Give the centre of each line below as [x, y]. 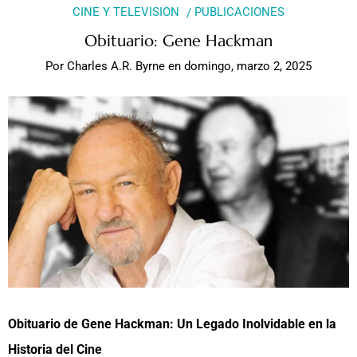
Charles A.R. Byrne [116, 66]
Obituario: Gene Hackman [178, 41]
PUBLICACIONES [240, 12]
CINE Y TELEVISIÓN [126, 12]
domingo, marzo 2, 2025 [248, 66]
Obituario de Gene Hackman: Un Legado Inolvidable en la [172, 324]
